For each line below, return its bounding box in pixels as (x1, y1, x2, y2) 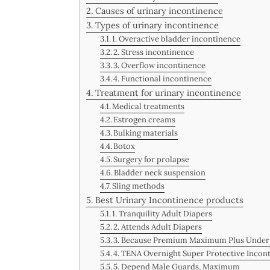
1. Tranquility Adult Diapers (112, 209, 213, 219)
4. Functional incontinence (113, 74, 212, 84)
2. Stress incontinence (113, 47, 195, 58)
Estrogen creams (113, 115, 176, 125)
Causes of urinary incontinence (95, 5, 223, 17)
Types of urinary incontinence (95, 19, 219, 31)
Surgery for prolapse (113, 154, 190, 165)
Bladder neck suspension (114, 168, 206, 178)
